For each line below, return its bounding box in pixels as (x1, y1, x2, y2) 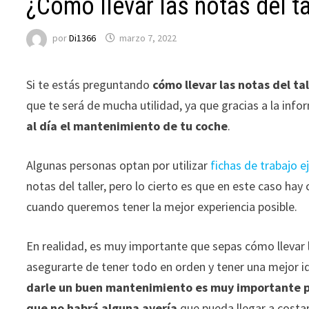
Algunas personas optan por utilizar (26, 157, 211, 173)
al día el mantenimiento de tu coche (26, 118, 228, 134)
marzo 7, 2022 (119, 32, 177, 45)
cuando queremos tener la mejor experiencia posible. (26, 199, 298, 215)
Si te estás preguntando (26, 77, 153, 92)
